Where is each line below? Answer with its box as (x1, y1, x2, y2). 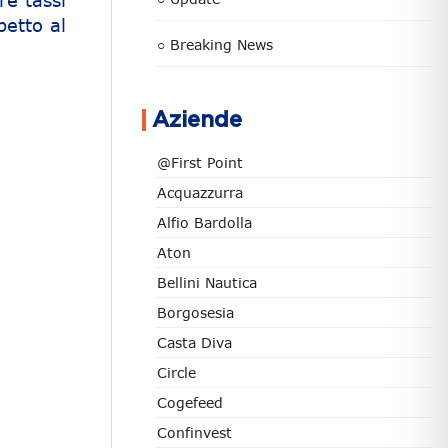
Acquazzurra (157, 184, 243, 201)
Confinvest (157, 424, 232, 441)
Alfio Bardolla (157, 214, 252, 231)
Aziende (152, 109, 242, 131)
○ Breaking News (157, 36, 273, 53)
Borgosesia (157, 304, 234, 321)
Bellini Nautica (157, 274, 257, 291)
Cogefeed (157, 394, 223, 411)
